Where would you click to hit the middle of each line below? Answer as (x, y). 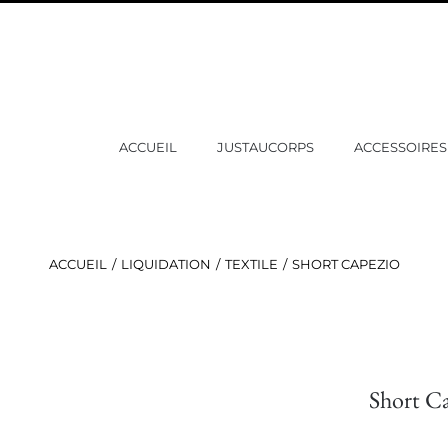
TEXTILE (251, 264)
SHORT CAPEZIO (345, 264)
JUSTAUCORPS (265, 147)
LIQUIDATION (165, 264)
